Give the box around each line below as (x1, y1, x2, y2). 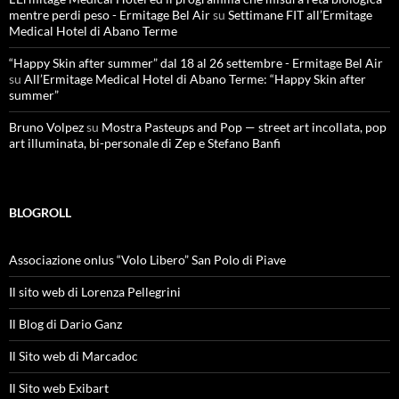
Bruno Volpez (9, 119, 84, 134)
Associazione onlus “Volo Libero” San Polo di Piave (9, 252, 286, 267)
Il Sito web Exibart (9, 380, 109, 395)
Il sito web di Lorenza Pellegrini (9, 284, 181, 299)
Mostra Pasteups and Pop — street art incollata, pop (102, 119, 387, 134)
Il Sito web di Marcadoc (9, 348, 138, 363)
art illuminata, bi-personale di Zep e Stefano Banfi (9, 135, 281, 151)
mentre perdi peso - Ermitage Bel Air (9, 7, 210, 22)
